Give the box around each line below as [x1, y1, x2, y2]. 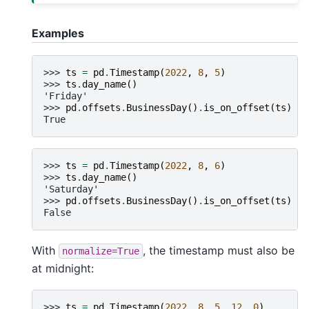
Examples [32, 26, 84, 40]
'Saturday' [43, 183, 99, 195]
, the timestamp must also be [143, 243, 295, 257]
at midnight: [32, 261, 94, 275]
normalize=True [62, 245, 139, 257]
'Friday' [43, 90, 88, 101]
